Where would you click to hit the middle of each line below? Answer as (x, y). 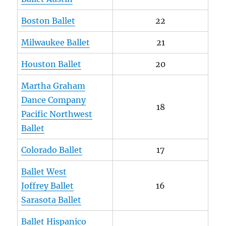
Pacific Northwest (57, 114)
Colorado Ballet (52, 150)
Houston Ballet (51, 64)
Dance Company (54, 100)
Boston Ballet (48, 20)
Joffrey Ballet (48, 185)
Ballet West (44, 171)
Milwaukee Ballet (56, 42)
